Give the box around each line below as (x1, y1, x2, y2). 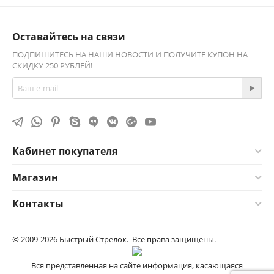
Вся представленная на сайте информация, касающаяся (31, 259, 243, 271)
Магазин (12, 171, 58, 184)
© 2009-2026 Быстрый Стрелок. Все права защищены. (12, 234, 216, 245)
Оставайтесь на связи (12, 30, 125, 43)
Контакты (12, 197, 64, 210)
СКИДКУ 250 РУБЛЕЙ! (12, 60, 92, 71)
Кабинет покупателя (12, 144, 117, 158)
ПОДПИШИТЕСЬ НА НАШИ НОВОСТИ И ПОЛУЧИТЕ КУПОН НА (12, 49, 248, 60)
